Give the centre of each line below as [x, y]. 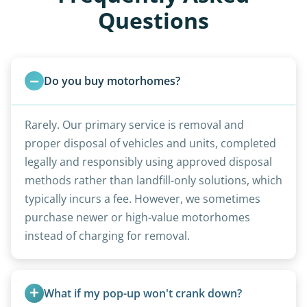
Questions [153, 20]
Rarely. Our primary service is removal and [134, 124]
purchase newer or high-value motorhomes [137, 217]
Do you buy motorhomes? [112, 81]
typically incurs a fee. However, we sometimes [143, 198]
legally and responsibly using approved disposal [148, 161]
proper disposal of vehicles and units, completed [150, 143]
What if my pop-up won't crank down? [143, 293]
